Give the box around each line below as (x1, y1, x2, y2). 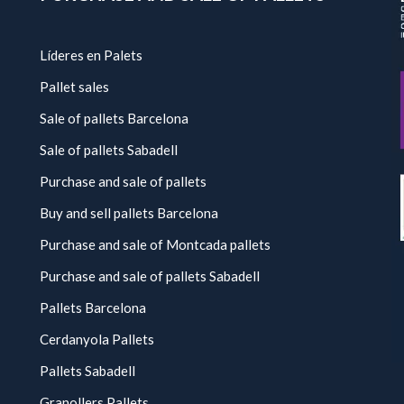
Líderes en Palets (40, 47, 142, 63)
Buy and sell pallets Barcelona (40, 205, 218, 221)
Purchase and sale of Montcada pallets (40, 236, 271, 252)
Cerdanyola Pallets (40, 331, 154, 347)
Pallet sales (40, 78, 109, 95)
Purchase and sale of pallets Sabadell (40, 268, 260, 284)
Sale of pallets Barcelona (40, 110, 188, 126)
